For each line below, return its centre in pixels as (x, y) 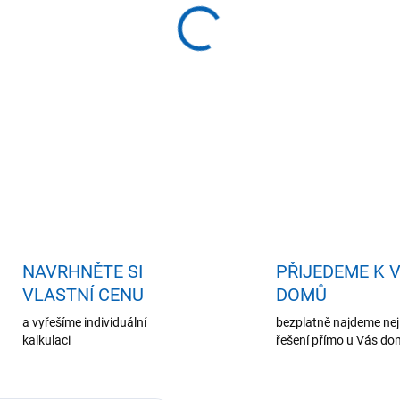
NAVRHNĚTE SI (82, 272)
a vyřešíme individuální (84, 323)
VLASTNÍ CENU (83, 295)
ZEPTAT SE (270, 91)
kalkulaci (46, 341)
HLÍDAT (365, 91)
